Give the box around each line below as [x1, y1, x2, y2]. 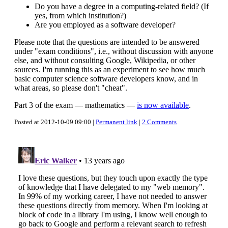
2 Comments [142, 118, 177, 126]
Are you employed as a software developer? [35, 20, 176, 30]
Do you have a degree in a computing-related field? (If [35, 2, 209, 11]
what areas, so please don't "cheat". [14, 83, 127, 93]
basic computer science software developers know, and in [14, 74, 198, 83]
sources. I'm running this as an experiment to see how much [14, 65, 205, 74]
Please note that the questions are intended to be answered [14, 38, 199, 47]
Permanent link [96, 118, 137, 126]
